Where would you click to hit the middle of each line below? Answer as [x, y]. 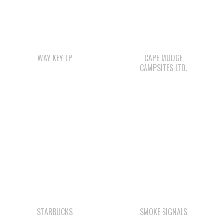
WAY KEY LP [54, 58]
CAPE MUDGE [163, 58]
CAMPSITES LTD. [163, 67]
